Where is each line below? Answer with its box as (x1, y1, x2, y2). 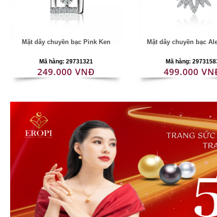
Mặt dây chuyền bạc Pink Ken (22, 38, 111, 46)
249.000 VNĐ (37, 66, 95, 77)
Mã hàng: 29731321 (39, 58, 93, 65)
